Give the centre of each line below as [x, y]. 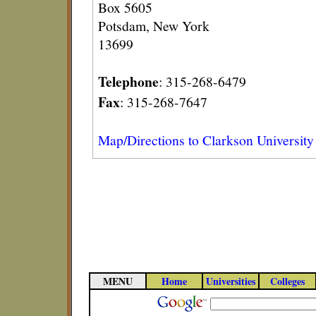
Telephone [128, 81]
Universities [231, 281]
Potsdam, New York [154, 25]
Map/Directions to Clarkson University [206, 140]
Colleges [287, 281]
